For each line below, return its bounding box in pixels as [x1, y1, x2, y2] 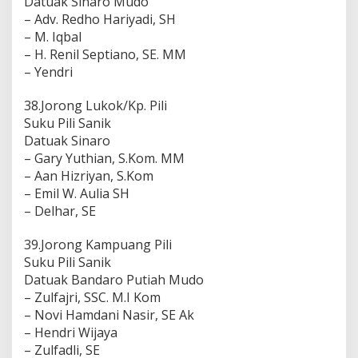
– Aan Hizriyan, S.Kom [24, 166, 153, 185]
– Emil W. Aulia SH [24, 184, 129, 202]
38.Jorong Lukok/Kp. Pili [24, 96, 167, 114]
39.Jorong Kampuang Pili [24, 235, 172, 253]
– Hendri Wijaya [24, 323, 117, 341]
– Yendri [24, 62, 73, 81]
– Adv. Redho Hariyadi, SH [24, 10, 176, 28]
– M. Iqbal [24, 27, 82, 46]
